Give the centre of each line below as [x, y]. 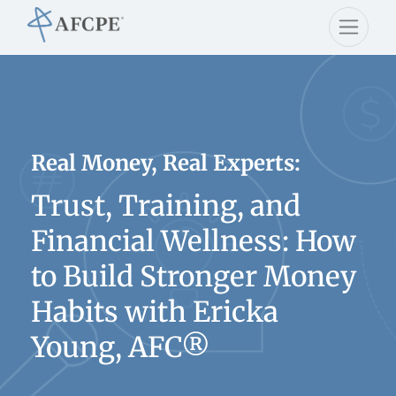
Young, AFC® [121, 347]
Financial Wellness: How [194, 241]
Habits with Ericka [155, 312]
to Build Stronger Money [194, 277]
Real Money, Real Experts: [166, 163]
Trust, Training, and [166, 206]
